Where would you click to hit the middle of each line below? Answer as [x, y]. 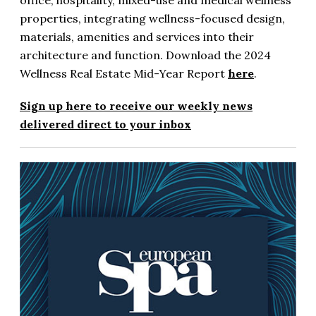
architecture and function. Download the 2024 [145, 55]
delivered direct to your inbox [105, 124]
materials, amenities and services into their [137, 37]
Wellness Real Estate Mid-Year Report [124, 74]
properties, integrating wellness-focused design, [152, 19]
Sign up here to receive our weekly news [136, 106]
